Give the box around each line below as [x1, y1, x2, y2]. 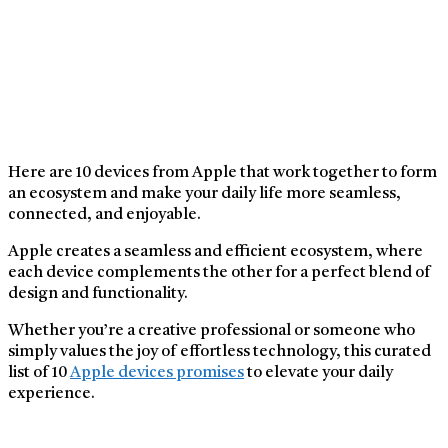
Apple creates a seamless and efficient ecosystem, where [8, 243, 423, 260]
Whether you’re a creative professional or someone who [8, 322, 415, 339]
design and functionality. [8, 285, 188, 302]
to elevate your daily [244, 364, 393, 381]
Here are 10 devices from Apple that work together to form [8, 164, 437, 181]
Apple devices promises [70, 364, 244, 381]
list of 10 [8, 364, 70, 381]
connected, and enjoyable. [8, 206, 201, 223]
